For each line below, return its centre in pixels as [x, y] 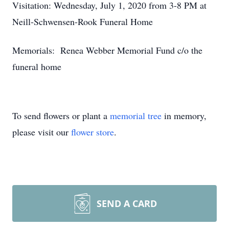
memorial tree [136, 116]
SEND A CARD [127, 203]
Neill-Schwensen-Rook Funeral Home [83, 21]
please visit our [42, 132]
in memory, [184, 116]
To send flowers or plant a [61, 116]
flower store [93, 132]
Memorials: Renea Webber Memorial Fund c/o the [107, 50]
